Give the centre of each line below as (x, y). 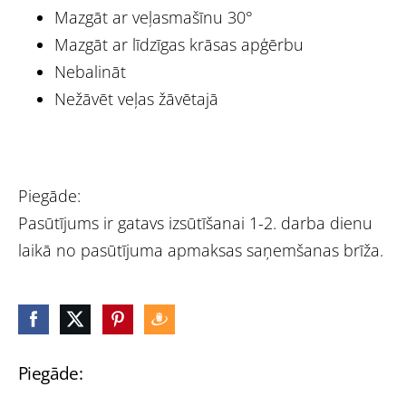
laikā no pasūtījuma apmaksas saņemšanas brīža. (201, 250)
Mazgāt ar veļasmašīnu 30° (154, 17)
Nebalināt (90, 71)
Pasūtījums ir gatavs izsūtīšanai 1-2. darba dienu (195, 222)
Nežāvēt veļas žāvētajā (136, 98)
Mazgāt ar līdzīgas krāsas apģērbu (179, 44)
